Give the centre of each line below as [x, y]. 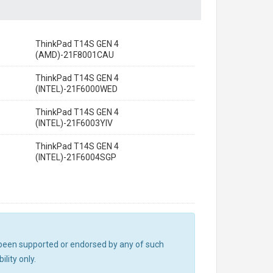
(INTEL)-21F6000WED [76, 89]
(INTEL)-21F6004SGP [76, 157]
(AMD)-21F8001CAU [75, 55]
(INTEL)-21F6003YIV [74, 123]
